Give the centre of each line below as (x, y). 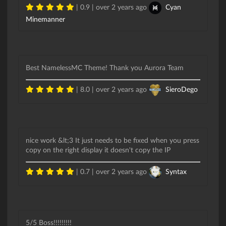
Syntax (176, 172)
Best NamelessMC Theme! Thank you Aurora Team (105, 68)
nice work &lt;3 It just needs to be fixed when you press (112, 140)
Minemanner (45, 19)
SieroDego (181, 89)
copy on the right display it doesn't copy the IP (98, 150)
